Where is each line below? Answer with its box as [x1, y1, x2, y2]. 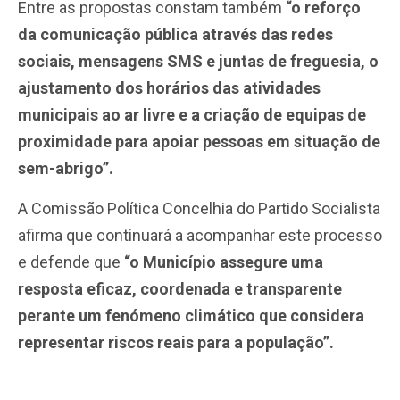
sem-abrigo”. [18, 159, 113, 179]
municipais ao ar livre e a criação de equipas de [18, 105, 366, 125]
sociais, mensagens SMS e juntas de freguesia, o [18, 52, 379, 71]
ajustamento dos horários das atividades [18, 79, 321, 98]
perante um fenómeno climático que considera [18, 305, 364, 325]
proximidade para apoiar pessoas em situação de [18, 132, 380, 152]
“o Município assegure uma [124, 252, 323, 271]
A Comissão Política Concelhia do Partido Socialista [18, 198, 380, 218]
